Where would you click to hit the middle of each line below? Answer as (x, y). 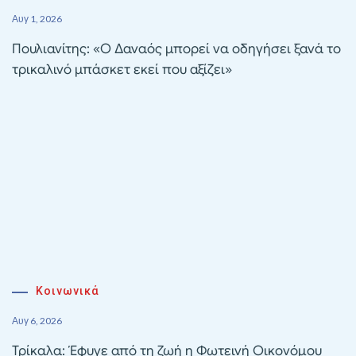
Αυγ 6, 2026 (37, 320)
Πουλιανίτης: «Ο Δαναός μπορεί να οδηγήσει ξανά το (176, 48)
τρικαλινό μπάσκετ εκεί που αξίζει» (122, 69)
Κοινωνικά (68, 290)
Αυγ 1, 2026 (37, 18)
